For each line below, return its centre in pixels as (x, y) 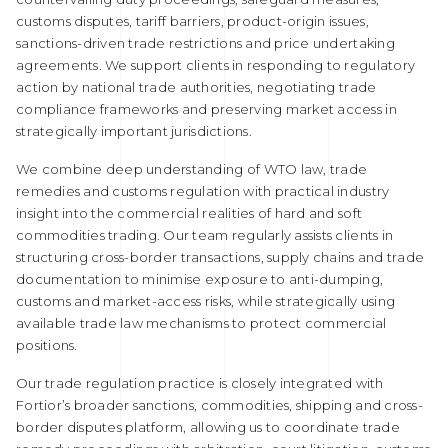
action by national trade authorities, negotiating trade (196, 87)
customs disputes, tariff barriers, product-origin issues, (192, 21)
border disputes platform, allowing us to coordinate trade (208, 427)
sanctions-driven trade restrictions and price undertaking (205, 43)
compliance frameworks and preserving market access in (206, 109)
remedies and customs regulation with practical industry (203, 191)
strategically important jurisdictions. (134, 131)
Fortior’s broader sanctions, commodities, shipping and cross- (219, 405)
